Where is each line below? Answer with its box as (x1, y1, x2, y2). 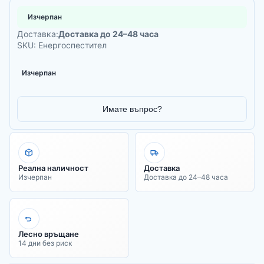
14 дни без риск (18, 238, 72, 247)
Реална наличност (18, 163, 88, 173)
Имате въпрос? (102, 104, 162, 114)
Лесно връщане (18, 229, 79, 239)
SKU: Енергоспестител (17, 39, 107, 50)
